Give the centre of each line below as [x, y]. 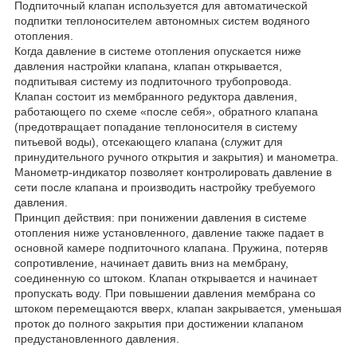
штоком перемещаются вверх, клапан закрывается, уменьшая [178, 308]
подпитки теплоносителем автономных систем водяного [162, 20]
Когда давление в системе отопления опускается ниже [158, 51]
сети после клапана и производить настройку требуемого [165, 187]
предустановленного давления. [97, 338]
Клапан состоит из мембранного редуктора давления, [156, 96]
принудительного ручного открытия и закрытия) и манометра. [177, 157]
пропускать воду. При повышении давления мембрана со [165, 293]
